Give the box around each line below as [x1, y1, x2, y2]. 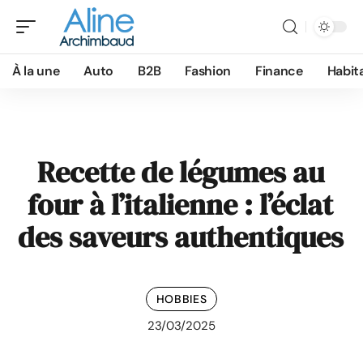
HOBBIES [156, 291, 207, 306]
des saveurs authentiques [17, 217, 344, 257]
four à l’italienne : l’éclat [28, 185, 333, 224]
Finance [255, 62, 303, 79]
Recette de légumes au [36, 152, 324, 192]
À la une [12, 62, 60, 79]
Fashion [185, 62, 231, 79]
